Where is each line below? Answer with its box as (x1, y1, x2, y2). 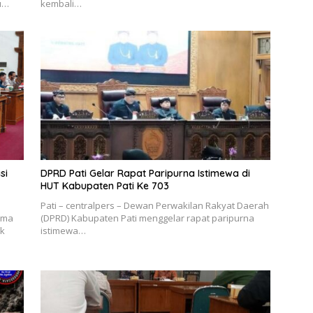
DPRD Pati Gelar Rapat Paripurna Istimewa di (40, 167, 250, 180)
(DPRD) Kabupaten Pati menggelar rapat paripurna (40, 212, 254, 225)
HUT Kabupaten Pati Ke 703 (40, 180, 169, 193)
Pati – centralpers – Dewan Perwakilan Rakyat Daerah (40, 199, 269, 212)
